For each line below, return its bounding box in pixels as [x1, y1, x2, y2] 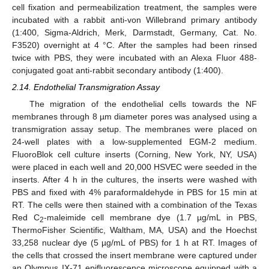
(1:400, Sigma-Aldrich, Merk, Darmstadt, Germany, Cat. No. [12, 28, 257, 38]
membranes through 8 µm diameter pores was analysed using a [12, 112, 257, 122]
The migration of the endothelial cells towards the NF [29, 99, 257, 109]
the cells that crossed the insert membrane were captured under [12, 250, 257, 261]
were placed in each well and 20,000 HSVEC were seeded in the [12, 162, 257, 172]
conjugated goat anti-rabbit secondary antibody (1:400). [12, 65, 223, 76]
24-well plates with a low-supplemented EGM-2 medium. [12, 137, 257, 147]
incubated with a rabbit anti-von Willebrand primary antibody [12, 15, 257, 25]
